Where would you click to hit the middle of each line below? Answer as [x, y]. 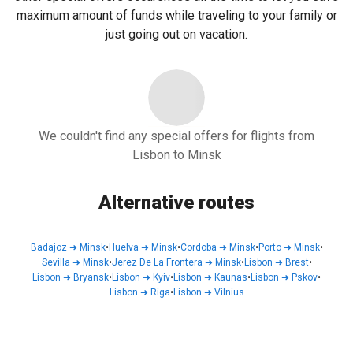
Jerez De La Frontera [157, 262]
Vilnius [229, 292]
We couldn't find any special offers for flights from [176, 136]
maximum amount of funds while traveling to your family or [176, 15]
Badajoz [48, 247]
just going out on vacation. [176, 34]
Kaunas [231, 277]
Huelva [123, 247]
